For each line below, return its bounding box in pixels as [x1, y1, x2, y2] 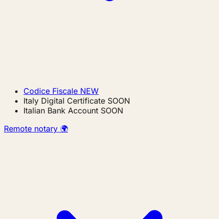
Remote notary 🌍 [4, 124, 68, 133]
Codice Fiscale [23, 86, 78, 96]
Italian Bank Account [23, 106, 98, 115]
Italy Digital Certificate [23, 96, 105, 106]
